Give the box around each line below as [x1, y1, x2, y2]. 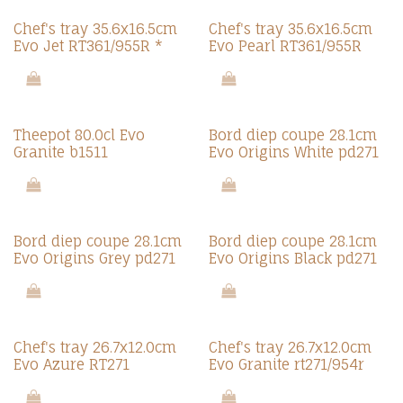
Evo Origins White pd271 [208, 143, 379, 161]
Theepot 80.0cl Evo [13, 126, 145, 144]
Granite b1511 [13, 143, 108, 161]
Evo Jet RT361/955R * [13, 37, 163, 55]
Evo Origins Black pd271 [208, 249, 377, 267]
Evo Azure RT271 [13, 355, 130, 373]
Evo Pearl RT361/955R [208, 37, 362, 55]
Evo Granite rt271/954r [208, 355, 364, 373]
